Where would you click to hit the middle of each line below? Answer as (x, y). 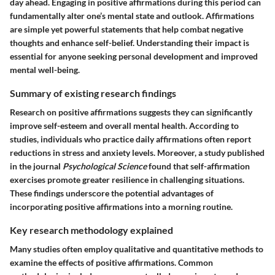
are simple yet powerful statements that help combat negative (126, 29)
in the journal (36, 166)
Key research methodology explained (91, 230)
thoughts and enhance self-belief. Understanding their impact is (130, 42)
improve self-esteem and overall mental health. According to (124, 125)
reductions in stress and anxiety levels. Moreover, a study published (137, 152)
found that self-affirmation (198, 166)
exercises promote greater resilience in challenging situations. (127, 179)
